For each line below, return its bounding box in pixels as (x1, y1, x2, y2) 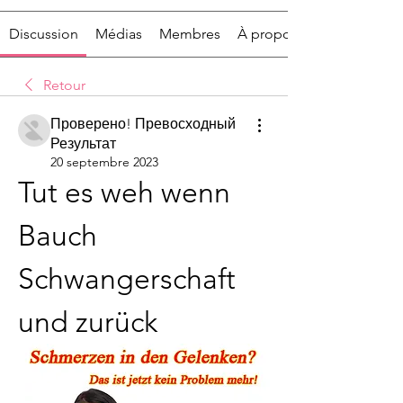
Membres (158, 24, 220, 42)
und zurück (18, 304, 157, 339)
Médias (94, 24, 142, 42)
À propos (237, 24, 299, 42)
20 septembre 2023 (50, 153, 158, 170)
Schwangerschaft (18, 261, 236, 296)
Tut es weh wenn (18, 175, 230, 210)
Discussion (8, 24, 78, 42)
